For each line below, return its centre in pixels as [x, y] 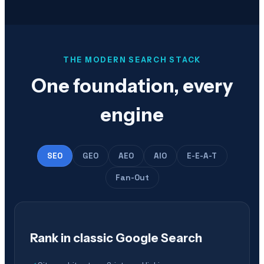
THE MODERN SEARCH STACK [132, 60]
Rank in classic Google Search [116, 238]
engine [132, 115]
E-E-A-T [202, 156]
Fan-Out [132, 177]
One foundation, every [132, 86]
